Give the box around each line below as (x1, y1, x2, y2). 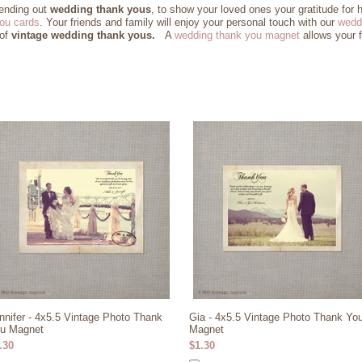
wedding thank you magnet (175, 29, 300, 41)
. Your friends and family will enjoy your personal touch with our (40, 16, 338, 28)
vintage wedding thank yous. (11, 29, 162, 41)
